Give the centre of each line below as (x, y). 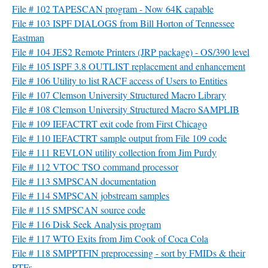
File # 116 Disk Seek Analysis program (86, 224)
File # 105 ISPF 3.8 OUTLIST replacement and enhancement (129, 66)
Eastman (28, 37)
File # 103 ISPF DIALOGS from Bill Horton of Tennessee (123, 23)
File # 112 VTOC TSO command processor (95, 167)
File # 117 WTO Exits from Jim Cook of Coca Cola (110, 238)
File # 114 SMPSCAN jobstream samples (91, 195)
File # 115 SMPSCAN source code (79, 210)
